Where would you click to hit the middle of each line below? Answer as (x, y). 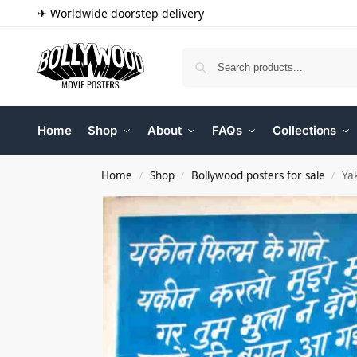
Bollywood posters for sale (258, 175)
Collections (305, 130)
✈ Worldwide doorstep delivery (121, 13)
